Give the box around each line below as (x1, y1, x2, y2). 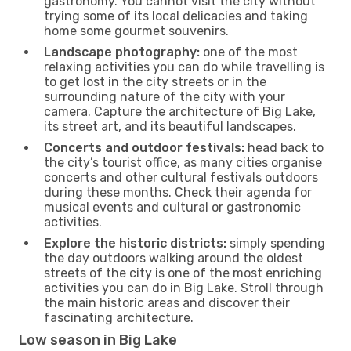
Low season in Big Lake (19, 331, 177, 349)
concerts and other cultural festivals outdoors (44, 169, 318, 185)
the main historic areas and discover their (44, 295, 290, 310)
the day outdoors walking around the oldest (44, 250, 303, 266)
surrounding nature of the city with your (44, 89, 285, 104)
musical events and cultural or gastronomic (44, 199, 301, 215)
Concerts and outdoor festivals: (44, 139, 244, 155)
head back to (244, 139, 324, 155)
